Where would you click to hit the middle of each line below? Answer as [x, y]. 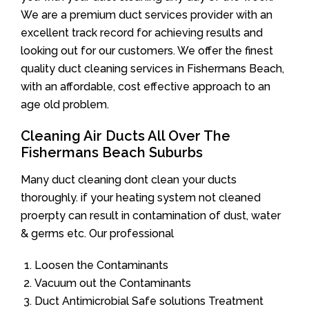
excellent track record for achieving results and [142, 33]
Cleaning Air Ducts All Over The [126, 136]
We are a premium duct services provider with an [147, 15]
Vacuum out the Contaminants [113, 283]
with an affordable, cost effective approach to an [146, 87]
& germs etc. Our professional [97, 233]
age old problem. [65, 104]
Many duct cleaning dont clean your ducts [129, 180]
